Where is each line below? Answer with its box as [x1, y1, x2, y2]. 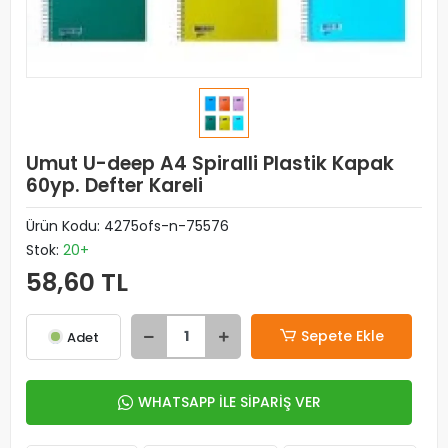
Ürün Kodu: [26, 216, 104, 236]
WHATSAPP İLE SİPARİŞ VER [137, 392, 321, 412]
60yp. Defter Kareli [26, 172, 203, 199]
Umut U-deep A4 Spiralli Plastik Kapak [26, 150, 394, 177]
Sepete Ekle [300, 326, 384, 346]
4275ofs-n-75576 [104, 216, 229, 236]
